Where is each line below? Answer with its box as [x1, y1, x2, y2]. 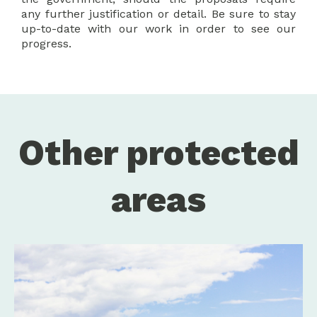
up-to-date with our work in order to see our [21, 21, 296, 35]
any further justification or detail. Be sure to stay [21, 6, 296, 21]
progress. [21, 36, 71, 50]
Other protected [18, 131, 299, 173]
